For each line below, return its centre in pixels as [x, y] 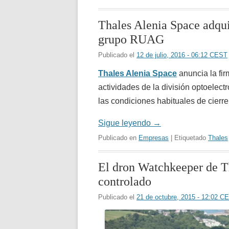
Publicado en [118, 138]
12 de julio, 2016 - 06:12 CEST [182, 55]
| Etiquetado [188, 138]
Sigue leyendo [125, 123]
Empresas [154, 138]
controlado [125, 181]
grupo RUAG [131, 39]
